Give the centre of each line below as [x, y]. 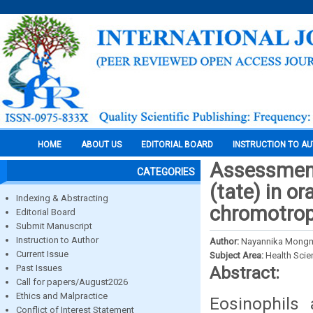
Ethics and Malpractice [62, 296]
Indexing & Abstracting [62, 198]
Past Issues [39, 268]
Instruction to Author [57, 240]
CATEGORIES [166, 172]
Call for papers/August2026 [72, 282]
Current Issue [42, 254]
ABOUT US [101, 145]
